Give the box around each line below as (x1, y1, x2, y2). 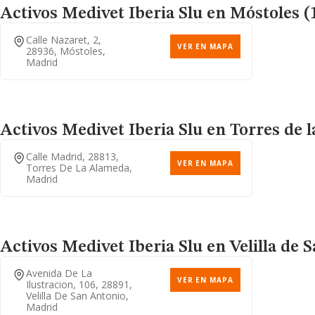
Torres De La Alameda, (26, 161, 132, 174)
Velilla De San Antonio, (26, 289, 129, 302)
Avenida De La (26, 266, 92, 280)
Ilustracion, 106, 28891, (26, 278, 132, 291)
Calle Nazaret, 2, (26, 33, 101, 46)
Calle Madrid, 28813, (26, 150, 119, 163)
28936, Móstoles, (26, 44, 105, 58)
